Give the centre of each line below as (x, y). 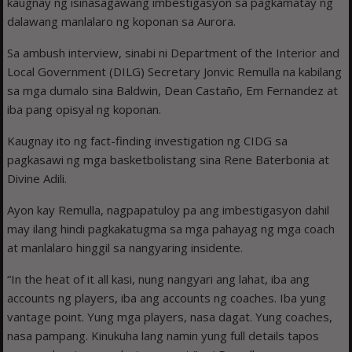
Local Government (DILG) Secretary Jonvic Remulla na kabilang (175, 72)
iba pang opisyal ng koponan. (84, 110)
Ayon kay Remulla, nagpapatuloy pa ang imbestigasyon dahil (169, 210)
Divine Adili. (37, 179)
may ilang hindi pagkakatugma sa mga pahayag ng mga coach (171, 229)
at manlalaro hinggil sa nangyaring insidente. (125, 248)
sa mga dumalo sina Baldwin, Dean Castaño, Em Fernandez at (173, 91)
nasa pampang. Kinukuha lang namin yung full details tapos (163, 336)
